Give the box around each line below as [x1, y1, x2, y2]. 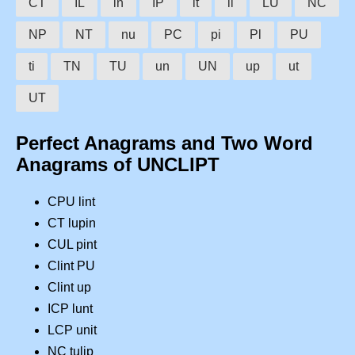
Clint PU [48, 258, 95, 273]
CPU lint [48, 194, 95, 208]
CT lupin [48, 216, 96, 230]
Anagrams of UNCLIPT [16, 153, 219, 175]
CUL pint [48, 237, 97, 251]
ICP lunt [48, 301, 93, 315]
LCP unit [48, 323, 97, 337]
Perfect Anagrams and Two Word [16, 132, 313, 154]
